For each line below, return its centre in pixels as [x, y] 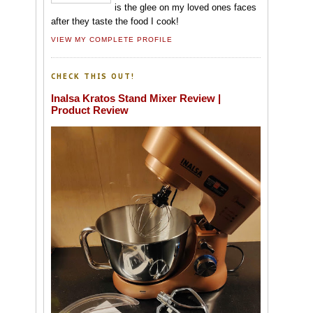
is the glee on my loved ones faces [185, 8]
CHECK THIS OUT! [93, 76]
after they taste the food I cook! [115, 22]
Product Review [90, 110]
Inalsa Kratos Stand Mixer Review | [136, 99]
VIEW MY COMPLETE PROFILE [112, 39]
